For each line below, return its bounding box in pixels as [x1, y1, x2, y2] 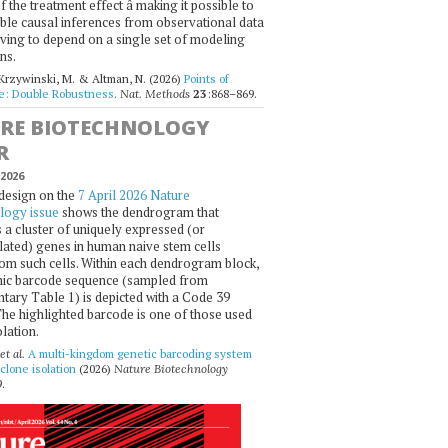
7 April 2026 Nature [77, 185, 190, 204]
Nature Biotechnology [113, 361, 228, 377]
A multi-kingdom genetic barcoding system [27, 346, 252, 362]
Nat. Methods [119, 86, 190, 102]
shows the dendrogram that [58, 202, 219, 221]
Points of [183, 71, 229, 87]
